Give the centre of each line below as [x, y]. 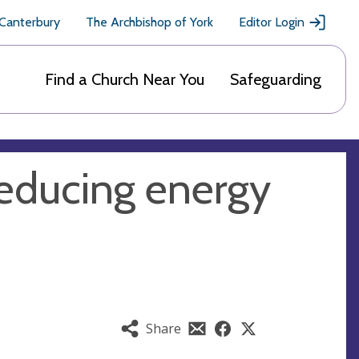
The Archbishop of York [149, 22]
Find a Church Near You [125, 79]
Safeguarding [276, 79]
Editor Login [272, 22]
